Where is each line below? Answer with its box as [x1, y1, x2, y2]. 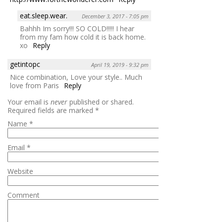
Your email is [7, 97, 51, 107]
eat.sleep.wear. [20, 10, 67, 20]
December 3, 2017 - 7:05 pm [82, 12, 149, 20]
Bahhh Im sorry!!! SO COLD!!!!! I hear [20, 23, 134, 33]
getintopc [10, 59, 40, 69]
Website [7, 166, 33, 176]
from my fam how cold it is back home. [20, 32, 146, 42]
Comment [7, 190, 40, 200]
